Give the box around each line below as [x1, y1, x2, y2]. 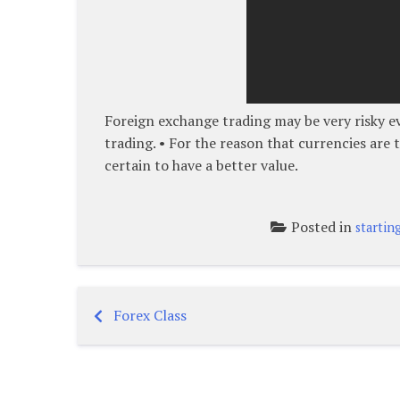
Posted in [291, 216, 356, 237]
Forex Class [113, 304, 187, 325]
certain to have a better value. [104, 154, 298, 175]
